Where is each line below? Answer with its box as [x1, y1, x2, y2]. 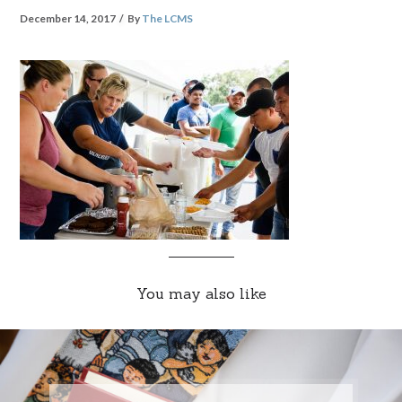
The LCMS [142, 12, 194, 26]
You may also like [135, 284, 267, 302]
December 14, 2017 [20, 12, 118, 26]
